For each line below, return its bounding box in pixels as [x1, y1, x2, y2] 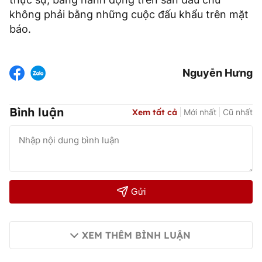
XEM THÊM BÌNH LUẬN [82, 229, 191, 241]
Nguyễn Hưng [182, 67, 253, 80]
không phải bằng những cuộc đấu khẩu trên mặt [9, 8, 249, 20]
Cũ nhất [223, 107, 253, 118]
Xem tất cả [132, 107, 177, 118]
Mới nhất [184, 107, 216, 118]
